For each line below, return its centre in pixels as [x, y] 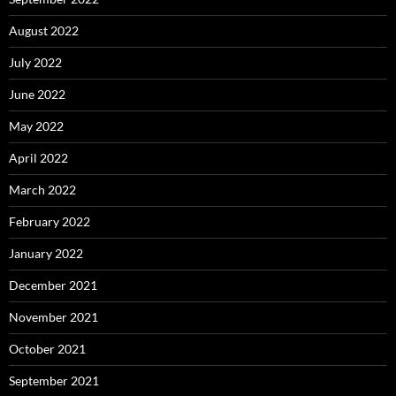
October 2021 [47, 349]
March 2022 [42, 190]
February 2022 [49, 222]
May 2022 [36, 126]
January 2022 [46, 254]
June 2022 [37, 95]
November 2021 [53, 317]
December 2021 [53, 286]
